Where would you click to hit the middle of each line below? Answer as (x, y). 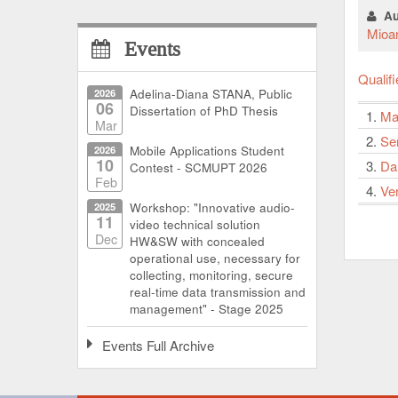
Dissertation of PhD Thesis (204, 110)
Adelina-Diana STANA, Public (211, 93)
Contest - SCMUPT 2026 (199, 167)
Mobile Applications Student (207, 150)
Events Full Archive (158, 345)
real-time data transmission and (218, 291)
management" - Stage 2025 (207, 308)
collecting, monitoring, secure (211, 275)
